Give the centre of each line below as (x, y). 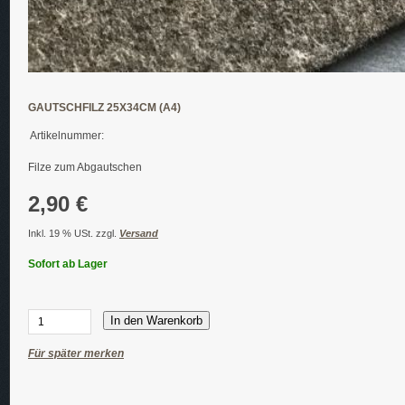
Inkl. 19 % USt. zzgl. (74, 233)
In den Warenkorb (156, 321)
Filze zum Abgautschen (85, 167)
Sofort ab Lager (68, 264)
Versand (139, 233)
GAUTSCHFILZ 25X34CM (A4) (104, 108)
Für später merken (76, 353)
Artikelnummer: (67, 136)
